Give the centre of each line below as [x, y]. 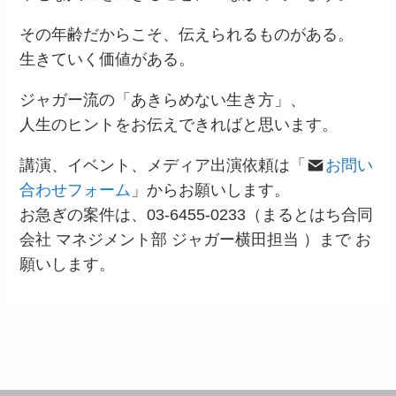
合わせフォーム [76, 190]
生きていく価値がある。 [107, 59]
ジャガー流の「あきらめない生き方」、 [163, 99]
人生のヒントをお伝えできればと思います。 [179, 124]
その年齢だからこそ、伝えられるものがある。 [187, 34]
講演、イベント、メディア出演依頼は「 [163, 165]
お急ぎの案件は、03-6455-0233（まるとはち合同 [197, 214]
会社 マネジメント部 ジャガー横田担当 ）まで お [196, 239]
